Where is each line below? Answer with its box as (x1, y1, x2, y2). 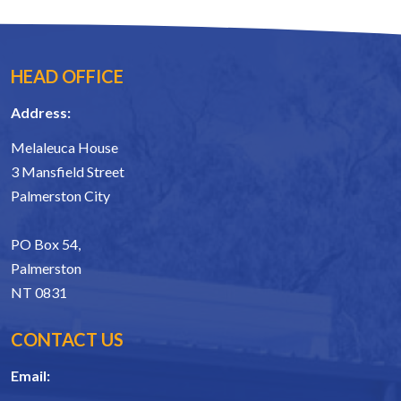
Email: (11, 366, 50, 384)
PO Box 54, (11, 235, 81, 252)
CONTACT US (11, 328, 124, 350)
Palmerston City (11, 186, 110, 204)
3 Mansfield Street (11, 162, 124, 180)
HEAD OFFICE (11, 64, 124, 87)
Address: (11, 103, 71, 121)
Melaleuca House (11, 138, 118, 156)
